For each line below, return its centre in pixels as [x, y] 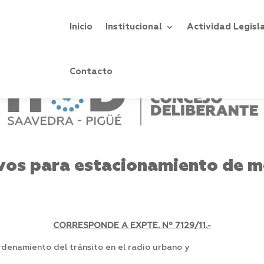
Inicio [81, 27]
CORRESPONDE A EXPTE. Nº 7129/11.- [132, 226]
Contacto [91, 72]
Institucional [134, 27]
